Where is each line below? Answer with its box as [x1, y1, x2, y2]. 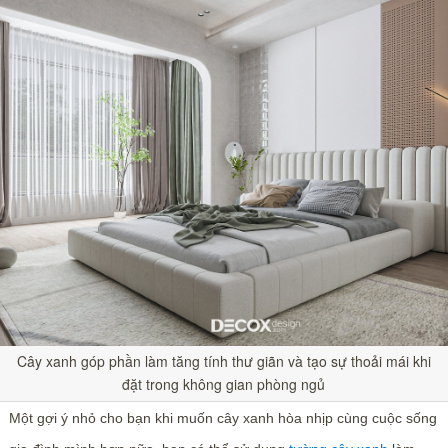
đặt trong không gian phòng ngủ [122, 373, 326, 394]
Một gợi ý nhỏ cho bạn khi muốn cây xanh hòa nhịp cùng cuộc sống [8, 409, 437, 426]
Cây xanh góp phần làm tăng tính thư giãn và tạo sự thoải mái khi [16, 350, 431, 371]
